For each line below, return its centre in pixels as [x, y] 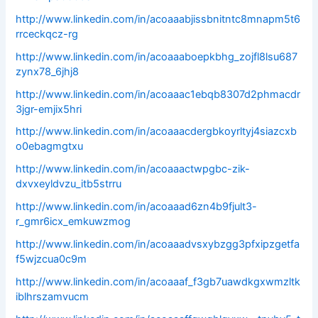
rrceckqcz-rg [47, 34]
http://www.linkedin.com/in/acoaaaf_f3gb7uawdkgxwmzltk [158, 282]
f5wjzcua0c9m [51, 259]
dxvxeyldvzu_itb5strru [69, 184]
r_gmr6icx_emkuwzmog [73, 222]
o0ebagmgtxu [50, 147]
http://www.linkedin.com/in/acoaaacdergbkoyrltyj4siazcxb [157, 132]
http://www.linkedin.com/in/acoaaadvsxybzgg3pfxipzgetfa [158, 245]
